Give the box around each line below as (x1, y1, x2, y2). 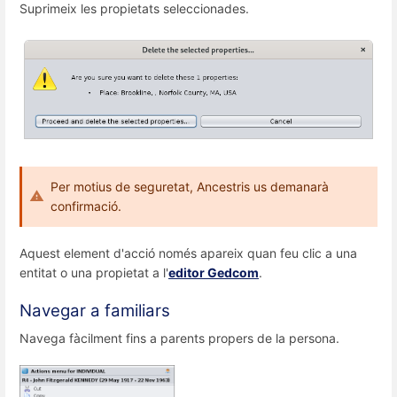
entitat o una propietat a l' (19, 264, 168, 280)
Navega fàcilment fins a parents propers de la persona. (19, 331, 339, 346)
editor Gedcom (168, 264, 259, 280)
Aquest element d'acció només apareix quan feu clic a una (19, 245, 357, 261)
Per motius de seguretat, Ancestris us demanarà (51, 178, 329, 194)
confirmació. (51, 198, 121, 214)
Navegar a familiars (19, 300, 170, 322)
